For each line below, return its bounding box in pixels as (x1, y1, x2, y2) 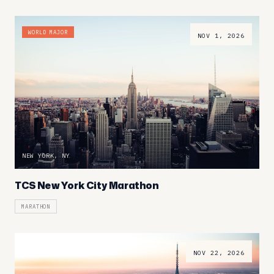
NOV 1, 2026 (198, 31, 245, 40)
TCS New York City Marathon (15, 178, 159, 192)
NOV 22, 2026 (193, 248, 245, 257)
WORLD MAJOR (28, 28, 68, 35)
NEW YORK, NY (22, 151, 70, 160)
